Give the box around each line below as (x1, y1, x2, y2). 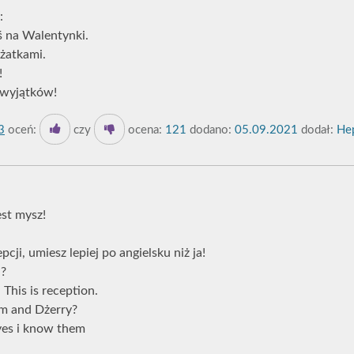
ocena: (125, 124, 162, 136)
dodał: (298, 124, 333, 136)
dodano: (190, 124, 232, 136)
